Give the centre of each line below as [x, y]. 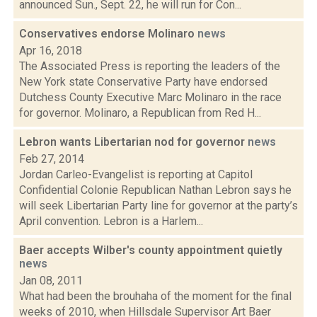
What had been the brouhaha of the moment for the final [155, 296]
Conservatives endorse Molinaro [108, 34]
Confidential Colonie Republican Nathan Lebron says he [155, 190]
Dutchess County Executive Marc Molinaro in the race [150, 97]
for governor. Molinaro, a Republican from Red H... [140, 113]
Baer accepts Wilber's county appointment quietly [151, 250]
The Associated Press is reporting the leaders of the [150, 66]
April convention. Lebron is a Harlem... [111, 221]
